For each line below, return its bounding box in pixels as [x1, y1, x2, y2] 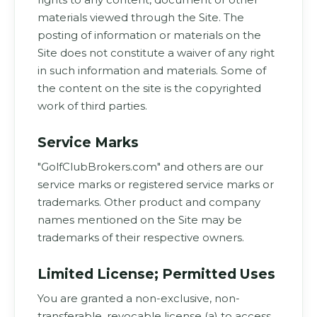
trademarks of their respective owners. [38, 231, 244, 244]
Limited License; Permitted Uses [38, 265, 275, 282]
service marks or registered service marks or [38, 178, 274, 191]
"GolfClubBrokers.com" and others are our [38, 160, 263, 173]
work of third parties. [38, 99, 147, 113]
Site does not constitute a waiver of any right [38, 46, 275, 59]
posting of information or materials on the [38, 28, 261, 42]
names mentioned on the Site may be [38, 213, 242, 226]
